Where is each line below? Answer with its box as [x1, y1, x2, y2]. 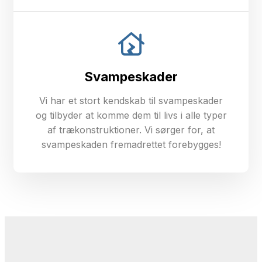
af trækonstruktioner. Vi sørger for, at [47, 124, 215, 136]
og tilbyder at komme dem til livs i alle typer [35, 109, 227, 121]
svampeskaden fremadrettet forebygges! [41, 139, 221, 150]
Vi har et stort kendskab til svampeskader [39, 95, 223, 106]
